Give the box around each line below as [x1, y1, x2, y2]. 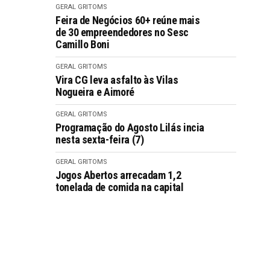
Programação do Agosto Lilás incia [55, 121, 205, 134]
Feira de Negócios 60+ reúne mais [55, 14, 200, 27]
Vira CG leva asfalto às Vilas [55, 74, 178, 86]
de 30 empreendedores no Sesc [55, 26, 189, 39]
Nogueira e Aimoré [55, 86, 134, 98]
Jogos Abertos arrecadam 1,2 [55, 169, 181, 181]
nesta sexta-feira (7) [55, 133, 144, 146]
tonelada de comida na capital [55, 181, 186, 193]
